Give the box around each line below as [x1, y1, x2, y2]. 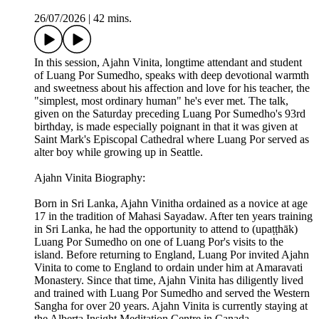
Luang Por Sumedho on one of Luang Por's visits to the [34, 236, 283, 249]
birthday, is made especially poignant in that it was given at [34, 120, 298, 133]
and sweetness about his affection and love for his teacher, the [34, 82, 310, 95]
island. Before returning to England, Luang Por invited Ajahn [34, 249, 309, 261]
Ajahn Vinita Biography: [34, 172, 145, 184]
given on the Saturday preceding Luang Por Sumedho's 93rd [34, 108, 305, 120]
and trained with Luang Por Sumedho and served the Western [34, 287, 310, 300]
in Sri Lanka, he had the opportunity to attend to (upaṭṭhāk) [34, 223, 298, 236]
